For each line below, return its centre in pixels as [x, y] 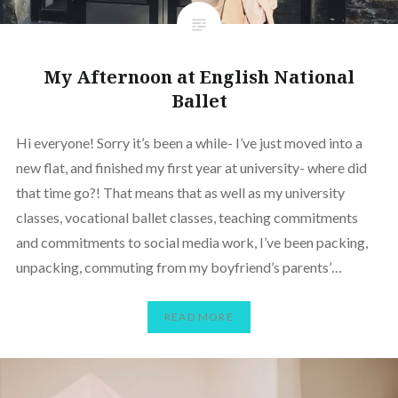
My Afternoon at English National [199, 76]
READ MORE [199, 317]
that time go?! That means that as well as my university [180, 192]
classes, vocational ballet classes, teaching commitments [187, 217]
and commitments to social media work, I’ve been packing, [191, 242]
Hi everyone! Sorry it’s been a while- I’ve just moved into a [189, 142]
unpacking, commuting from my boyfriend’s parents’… [179, 267]
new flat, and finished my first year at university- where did [191, 167]
